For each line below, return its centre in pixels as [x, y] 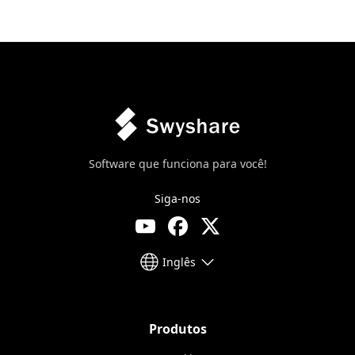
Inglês [179, 261]
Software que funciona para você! [177, 164]
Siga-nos [177, 198]
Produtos [177, 329]
